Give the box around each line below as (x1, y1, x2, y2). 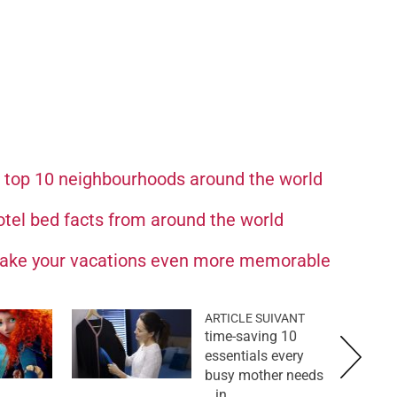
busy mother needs (205, 366, 323, 384)
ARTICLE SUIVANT (205, 310, 305, 325)
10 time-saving (205, 327, 277, 345)
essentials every (205, 346, 304, 364)
